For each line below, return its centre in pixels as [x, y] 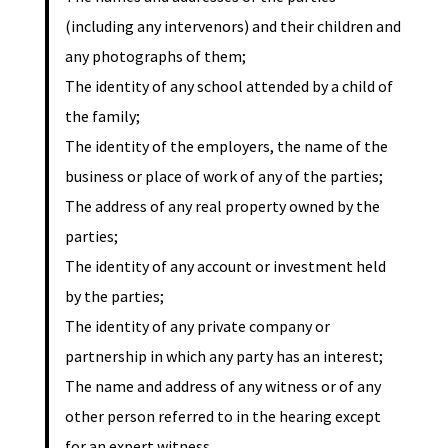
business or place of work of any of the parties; [223, 175]
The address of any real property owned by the [222, 205]
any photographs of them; [155, 55]
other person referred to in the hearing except [222, 415]
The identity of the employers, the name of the [226, 145]
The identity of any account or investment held [225, 265]
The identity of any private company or [197, 325]
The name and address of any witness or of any [222, 385]
